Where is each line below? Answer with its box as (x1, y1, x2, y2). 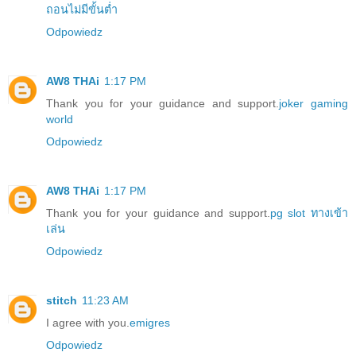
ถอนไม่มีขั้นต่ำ (46, 2, 118, 16)
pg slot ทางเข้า (269, 206, 348, 219)
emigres (130, 315, 170, 329)
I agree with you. (46, 315, 130, 329)
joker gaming (279, 96, 349, 110)
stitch (46, 293, 77, 307)
